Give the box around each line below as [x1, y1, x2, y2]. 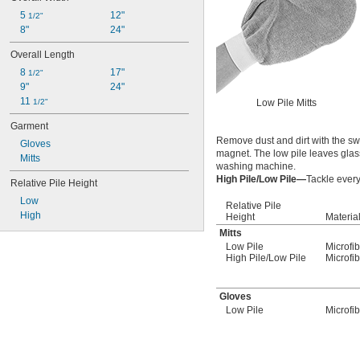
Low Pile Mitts [256, 97, 317, 109]
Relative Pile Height [10, 178, 97, 189]
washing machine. [216, 161, 296, 173]
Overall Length [10, 49, 75, 60]
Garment [10, 121, 48, 132]
